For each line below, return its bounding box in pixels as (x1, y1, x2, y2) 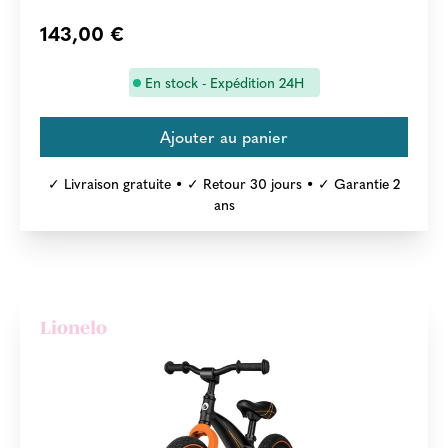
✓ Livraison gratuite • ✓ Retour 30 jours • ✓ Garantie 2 (48, 172, 400, 193)
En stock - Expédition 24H (144, 71, 304, 92)
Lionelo (40, 317, 107, 338)
